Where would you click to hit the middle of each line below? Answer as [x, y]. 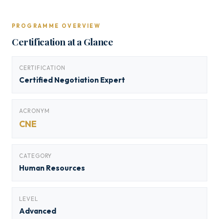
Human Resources [52, 168]
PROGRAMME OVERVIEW [56, 26]
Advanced [38, 211]
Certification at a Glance [63, 42]
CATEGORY [36, 156]
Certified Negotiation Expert [72, 80]
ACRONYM [34, 111]
